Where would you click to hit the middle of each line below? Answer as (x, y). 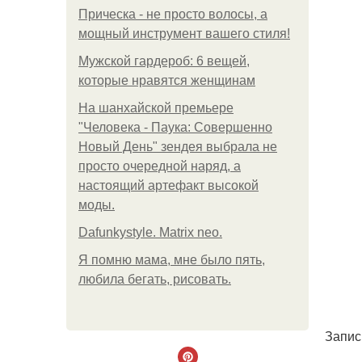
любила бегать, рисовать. (155, 279)
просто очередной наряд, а (160, 166)
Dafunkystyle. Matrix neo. (150, 232)
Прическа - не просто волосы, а (173, 14)
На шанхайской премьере (156, 108)
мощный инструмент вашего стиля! (184, 34)
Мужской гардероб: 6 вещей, (164, 61)
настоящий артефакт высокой (168, 185)
